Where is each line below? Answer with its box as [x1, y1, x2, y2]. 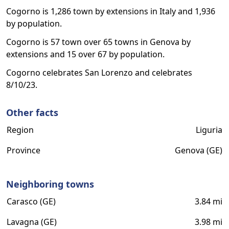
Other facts [6, 106, 58, 119]
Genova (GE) [175, 145, 222, 156]
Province [7, 145, 40, 156]
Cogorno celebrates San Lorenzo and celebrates [6, 67, 192, 78]
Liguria [196, 124, 222, 135]
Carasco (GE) [7, 196, 56, 207]
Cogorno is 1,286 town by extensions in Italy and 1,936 [6, 6, 215, 17]
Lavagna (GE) [7, 216, 57, 227]
